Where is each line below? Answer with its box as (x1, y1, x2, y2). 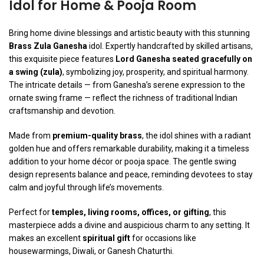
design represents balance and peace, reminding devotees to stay (9, 170, 253, 180)
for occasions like (130, 233, 196, 243)
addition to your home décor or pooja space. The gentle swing (9, 157, 236, 167)
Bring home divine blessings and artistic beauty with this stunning (9, 28, 250, 38)
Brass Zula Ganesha (9, 41, 87, 51)
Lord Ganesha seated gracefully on (115, 54, 252, 64)
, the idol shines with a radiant (142, 131, 251, 141)
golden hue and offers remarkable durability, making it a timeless (9, 144, 249, 154)
